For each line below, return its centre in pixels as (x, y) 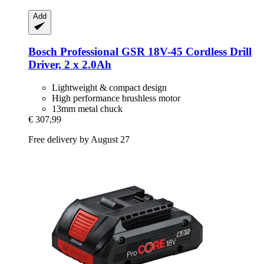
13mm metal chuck (87, 109)
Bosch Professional (73, 52)
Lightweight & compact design (109, 88)
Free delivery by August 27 (79, 140)
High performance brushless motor (116, 98)
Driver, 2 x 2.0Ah (70, 65)
